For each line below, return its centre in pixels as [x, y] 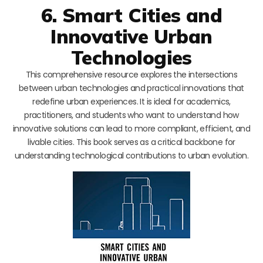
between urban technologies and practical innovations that [131, 88]
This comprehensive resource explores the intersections [131, 75]
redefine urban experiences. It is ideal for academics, [131, 102]
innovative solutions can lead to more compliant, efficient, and [131, 129]
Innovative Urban [131, 36]
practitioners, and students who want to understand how [131, 115]
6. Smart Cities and [131, 15]
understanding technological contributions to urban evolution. [131, 156]
